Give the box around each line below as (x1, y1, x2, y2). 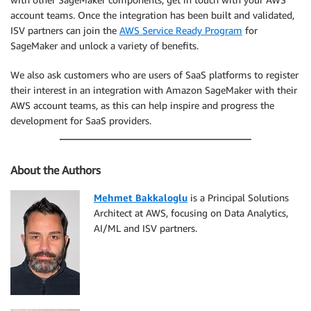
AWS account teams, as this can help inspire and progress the (10, 99, 274, 111)
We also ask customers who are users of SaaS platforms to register (10, 68, 299, 81)
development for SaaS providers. (10, 114, 151, 126)
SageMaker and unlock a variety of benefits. (10, 39, 199, 51)
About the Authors (10, 162, 101, 177)
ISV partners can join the (10, 24, 119, 36)
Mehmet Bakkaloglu (94, 192, 187, 204)
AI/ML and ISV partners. (94, 222, 197, 235)
